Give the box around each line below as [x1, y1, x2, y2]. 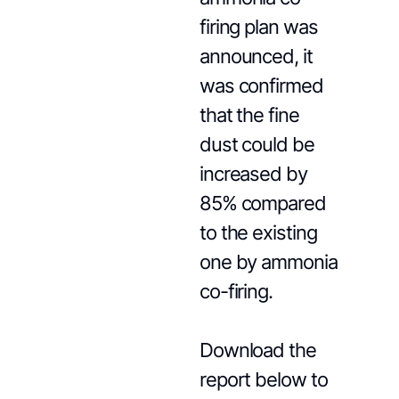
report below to [199, 368, 328, 391]
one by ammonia [199, 250, 338, 273]
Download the [199, 338, 316, 362]
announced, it [199, 45, 313, 68]
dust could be [199, 133, 314, 156]
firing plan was [199, 15, 318, 38]
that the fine [199, 103, 299, 126]
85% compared [199, 191, 326, 215]
